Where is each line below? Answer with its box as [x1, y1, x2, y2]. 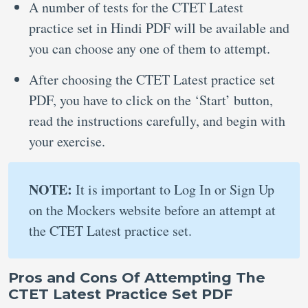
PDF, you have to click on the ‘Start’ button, [29, 91, 273, 109]
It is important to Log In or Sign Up [76, 180, 274, 199]
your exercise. [29, 132, 110, 151]
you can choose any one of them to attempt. [29, 39, 275, 58]
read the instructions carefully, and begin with [29, 111, 285, 130]
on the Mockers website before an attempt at [29, 201, 276, 219]
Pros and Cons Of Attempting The [8, 269, 265, 286]
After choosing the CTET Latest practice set [29, 70, 275, 89]
